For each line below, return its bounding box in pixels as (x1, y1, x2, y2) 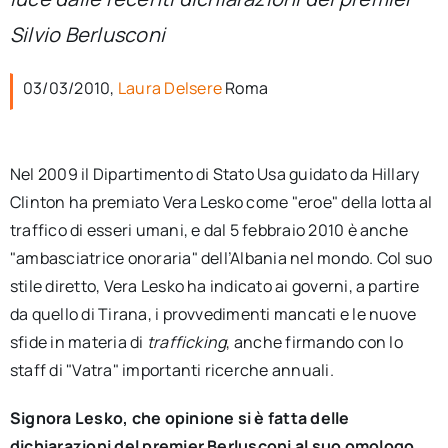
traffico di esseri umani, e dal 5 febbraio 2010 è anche (9, 219, 409, 241)
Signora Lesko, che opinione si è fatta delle (9, 407, 350, 429)
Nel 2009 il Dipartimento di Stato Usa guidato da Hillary (9, 163, 420, 185)
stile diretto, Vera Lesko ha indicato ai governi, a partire (9, 275, 420, 297)
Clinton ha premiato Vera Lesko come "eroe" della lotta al (9, 191, 433, 213)
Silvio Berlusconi (9, 21, 166, 48)
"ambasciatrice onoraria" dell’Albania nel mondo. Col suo (9, 247, 433, 269)
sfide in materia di (9, 331, 147, 353)
